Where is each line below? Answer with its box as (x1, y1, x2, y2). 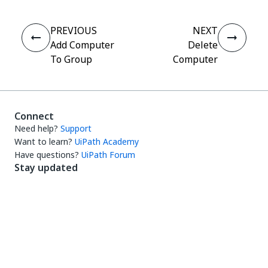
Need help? (14, 122, 58, 135)
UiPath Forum (81, 148, 135, 161)
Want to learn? (14, 135, 72, 148)
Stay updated (14, 160, 78, 175)
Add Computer (50, 38, 114, 52)
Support (60, 122, 92, 135)
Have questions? (14, 148, 79, 161)
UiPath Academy (75, 135, 139, 148)
